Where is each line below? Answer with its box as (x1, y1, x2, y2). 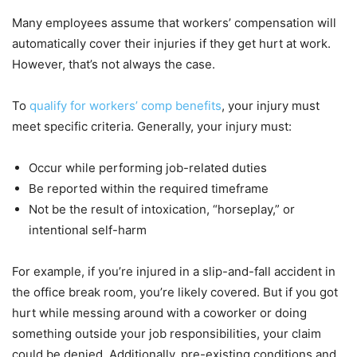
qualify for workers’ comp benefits (29, 98, 222, 114)
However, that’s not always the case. (12, 57, 215, 73)
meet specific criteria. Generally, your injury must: (12, 119, 292, 135)
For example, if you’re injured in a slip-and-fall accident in (12, 264, 335, 280)
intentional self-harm (29, 222, 147, 238)
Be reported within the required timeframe (29, 181, 269, 197)
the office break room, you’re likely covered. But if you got (12, 284, 338, 300)
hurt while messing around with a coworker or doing (12, 305, 307, 321)
